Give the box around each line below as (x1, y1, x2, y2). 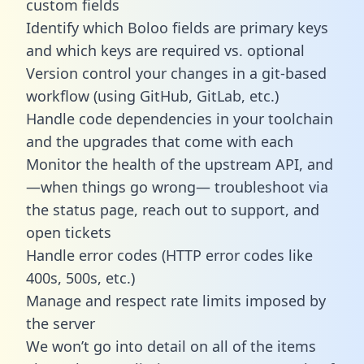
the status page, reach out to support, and (26, 199, 319, 219)
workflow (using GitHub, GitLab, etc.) (26, 85, 279, 106)
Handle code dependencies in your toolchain (26, 108, 333, 128)
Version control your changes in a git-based (26, 63, 327, 83)
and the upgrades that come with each (26, 131, 293, 151)
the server (26, 313, 95, 333)
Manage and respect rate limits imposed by (26, 290, 326, 310)
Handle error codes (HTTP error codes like (26, 245, 313, 265)
